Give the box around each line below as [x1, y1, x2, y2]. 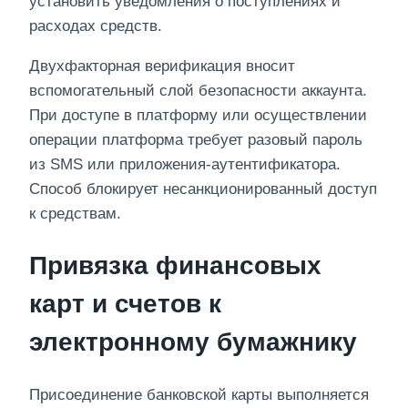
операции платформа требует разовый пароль [29, 130, 362, 148]
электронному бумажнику [29, 328, 357, 357]
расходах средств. [29, 16, 162, 35]
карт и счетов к [29, 290, 221, 319]
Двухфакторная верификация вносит [29, 56, 295, 75]
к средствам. [29, 204, 121, 222]
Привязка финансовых [29, 251, 321, 280]
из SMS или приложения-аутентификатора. [29, 155, 341, 173]
